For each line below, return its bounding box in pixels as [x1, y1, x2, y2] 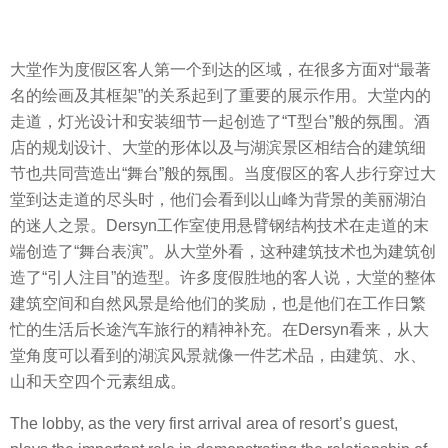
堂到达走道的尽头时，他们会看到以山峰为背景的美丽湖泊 [10, 190, 426, 208]
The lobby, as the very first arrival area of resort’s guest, [10, 415, 398, 433]
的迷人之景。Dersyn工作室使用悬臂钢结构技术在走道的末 [10, 216, 429, 234]
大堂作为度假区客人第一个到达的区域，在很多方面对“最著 [10, 60, 431, 78]
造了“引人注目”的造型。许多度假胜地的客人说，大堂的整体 [10, 268, 436, 286]
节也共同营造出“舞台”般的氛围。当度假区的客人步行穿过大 [10, 164, 436, 182]
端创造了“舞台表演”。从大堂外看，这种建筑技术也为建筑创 [10, 242, 436, 260]
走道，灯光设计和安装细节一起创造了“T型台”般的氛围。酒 [10, 112, 430, 130]
